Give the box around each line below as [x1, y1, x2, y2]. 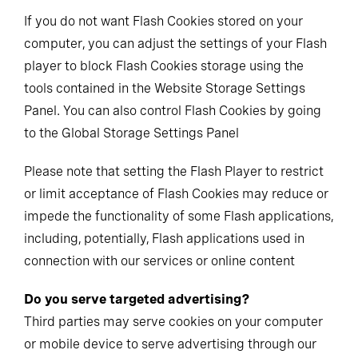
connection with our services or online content [24, 253, 295, 268]
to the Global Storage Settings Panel [24, 125, 239, 141]
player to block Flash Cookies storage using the [24, 58, 304, 74]
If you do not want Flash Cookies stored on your [24, 14, 303, 29]
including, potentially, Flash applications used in [24, 231, 304, 246]
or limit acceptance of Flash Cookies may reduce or [24, 186, 328, 201]
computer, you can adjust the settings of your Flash [24, 36, 327, 51]
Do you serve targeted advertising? [24, 292, 250, 307]
